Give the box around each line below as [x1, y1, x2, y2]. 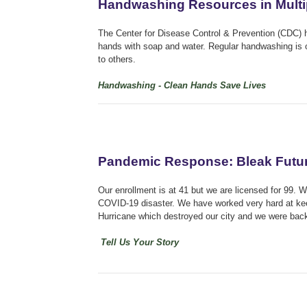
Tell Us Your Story [98, 236, 179, 247]
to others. [98, 53, 138, 64]
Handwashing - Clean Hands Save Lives [98, 79, 266, 90]
